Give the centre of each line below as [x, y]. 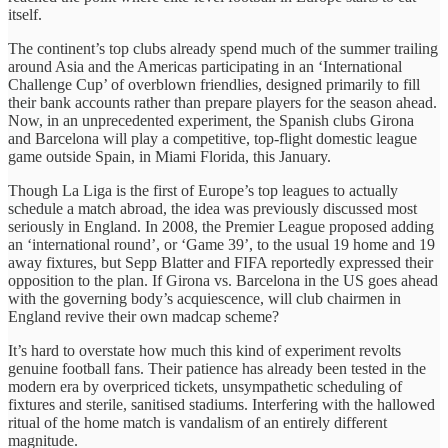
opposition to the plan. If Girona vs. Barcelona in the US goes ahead [223, 280]
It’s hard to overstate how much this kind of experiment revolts [204, 350]
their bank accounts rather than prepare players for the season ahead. [222, 102]
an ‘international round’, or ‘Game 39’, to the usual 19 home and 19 [221, 244]
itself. [25, 14]
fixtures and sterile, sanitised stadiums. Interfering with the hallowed [221, 404]
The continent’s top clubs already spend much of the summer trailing [223, 48]
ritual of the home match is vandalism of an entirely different [197, 422]
